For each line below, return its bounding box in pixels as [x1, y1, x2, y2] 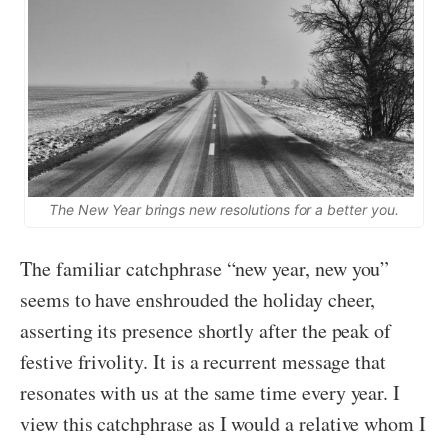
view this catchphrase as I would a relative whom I [20, 410, 427, 438]
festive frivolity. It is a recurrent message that [20, 348, 387, 376]
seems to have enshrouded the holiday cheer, [20, 286, 376, 314]
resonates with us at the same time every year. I [20, 379, 401, 407]
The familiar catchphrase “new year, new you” [20, 255, 390, 283]
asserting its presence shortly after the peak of [20, 317, 392, 345]
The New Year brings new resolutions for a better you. [49, 201, 399, 219]
